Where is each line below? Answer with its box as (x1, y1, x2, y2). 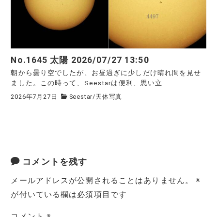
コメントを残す (22, 157, 88, 167)
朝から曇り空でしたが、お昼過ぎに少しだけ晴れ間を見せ (11, 69, 201, 77)
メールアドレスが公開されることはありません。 (11, 176, 194, 186)
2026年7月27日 (11, 93, 58, 100)
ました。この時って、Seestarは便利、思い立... (11, 79, 169, 87)
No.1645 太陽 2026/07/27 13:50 (11, 55, 149, 65)
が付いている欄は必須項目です (11, 190, 127, 200)
